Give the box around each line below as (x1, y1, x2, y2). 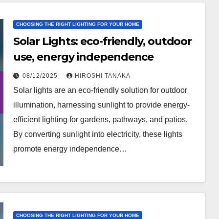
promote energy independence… (13, 145, 127, 153)
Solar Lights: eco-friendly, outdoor (13, 35, 192, 48)
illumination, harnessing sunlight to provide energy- (13, 101, 190, 109)
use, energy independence (13, 50, 154, 64)
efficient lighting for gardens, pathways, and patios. (13, 115, 188, 124)
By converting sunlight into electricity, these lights (13, 130, 182, 138)
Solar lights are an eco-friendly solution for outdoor (13, 86, 187, 94)
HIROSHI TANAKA (74, 72, 131, 79)
